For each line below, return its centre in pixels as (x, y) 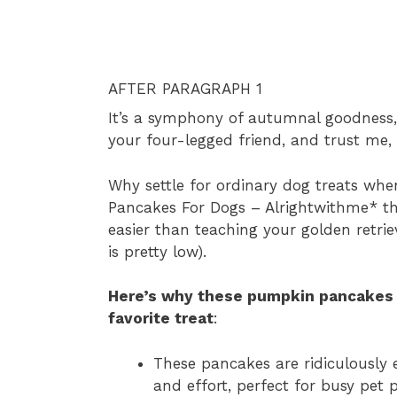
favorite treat (161, 319)
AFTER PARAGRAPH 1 (185, 89)
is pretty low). (157, 251)
